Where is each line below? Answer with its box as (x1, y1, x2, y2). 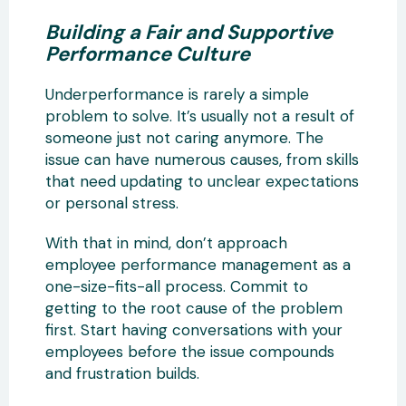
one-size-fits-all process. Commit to (45, 275, 308, 296)
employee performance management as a (45, 254, 351, 275)
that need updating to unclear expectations (45, 170, 359, 191)
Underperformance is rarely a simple (45, 83, 309, 104)
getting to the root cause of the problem (45, 297, 343, 318)
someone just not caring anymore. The (45, 127, 324, 148)
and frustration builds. (45, 362, 199, 383)
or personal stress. (45, 192, 179, 213)
